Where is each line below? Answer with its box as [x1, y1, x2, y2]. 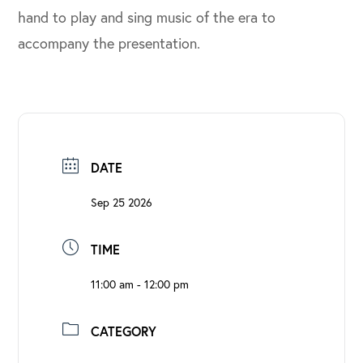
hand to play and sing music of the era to [18, 6, 276, 27]
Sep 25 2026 [91, 194, 153, 210]
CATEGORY [91, 322, 157, 340]
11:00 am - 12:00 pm [91, 275, 190, 292]
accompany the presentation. [18, 32, 201, 53]
